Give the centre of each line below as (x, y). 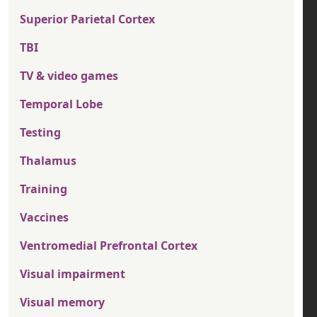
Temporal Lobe (61, 104)
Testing (40, 132)
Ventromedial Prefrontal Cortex (109, 246)
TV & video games (69, 76)
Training (44, 189)
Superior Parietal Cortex (87, 19)
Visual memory (62, 302)
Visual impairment (73, 274)
